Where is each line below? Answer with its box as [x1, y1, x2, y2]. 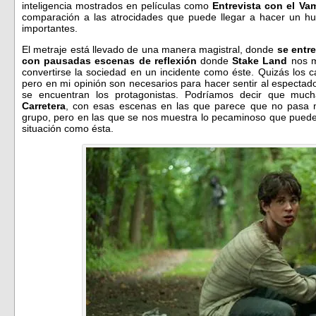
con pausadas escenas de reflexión [22, 54, 197, 66]
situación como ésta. [22, 122, 114, 134]
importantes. [22, 22, 78, 34]
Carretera [22, 99, 66, 111]
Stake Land [232, 54, 288, 66]
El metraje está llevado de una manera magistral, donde [22, 43, 277, 55]
